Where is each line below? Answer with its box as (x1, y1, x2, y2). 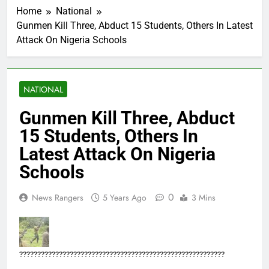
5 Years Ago (103, 192, 147, 204)
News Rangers (32, 192, 83, 204)
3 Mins (192, 192, 216, 204)
